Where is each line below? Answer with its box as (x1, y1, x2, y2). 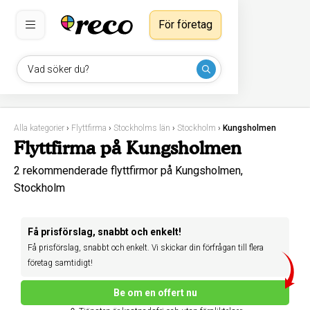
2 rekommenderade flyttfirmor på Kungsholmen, (14, 164, 243, 177)
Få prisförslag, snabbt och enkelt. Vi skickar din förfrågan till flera (28, 243, 264, 253)
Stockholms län (113, 123, 170, 133)
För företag (158, 18, 212, 31)
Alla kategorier (14, 123, 64, 133)
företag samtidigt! (28, 258, 93, 268)
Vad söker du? (28, 64, 89, 75)
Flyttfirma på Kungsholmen (14, 137, 241, 158)
